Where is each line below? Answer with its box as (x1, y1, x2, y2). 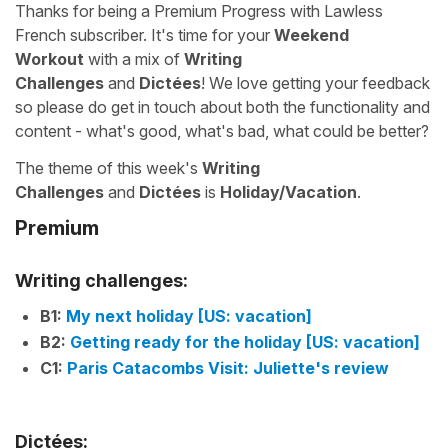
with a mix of (84, 49, 184, 69)
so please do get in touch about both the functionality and (15, 97, 430, 117)
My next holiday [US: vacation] (66, 305, 312, 326)
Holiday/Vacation (220, 182, 357, 202)
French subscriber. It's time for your (15, 25, 274, 45)
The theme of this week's (15, 158, 202, 178)
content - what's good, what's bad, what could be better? (15, 121, 429, 141)
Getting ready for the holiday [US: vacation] (70, 331, 420, 352)
